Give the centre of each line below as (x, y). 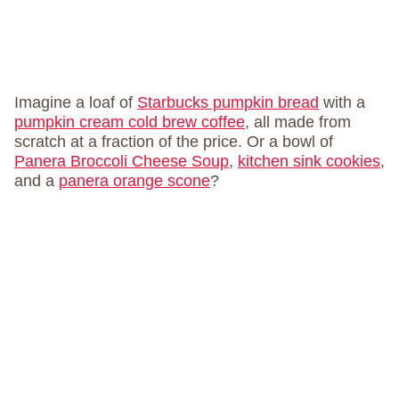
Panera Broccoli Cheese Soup (122, 161)
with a (342, 102)
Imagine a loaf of (76, 102)
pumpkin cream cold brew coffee (130, 122)
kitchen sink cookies (309, 161)
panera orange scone (134, 181)
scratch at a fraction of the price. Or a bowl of (174, 142)
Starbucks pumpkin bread (228, 102)
